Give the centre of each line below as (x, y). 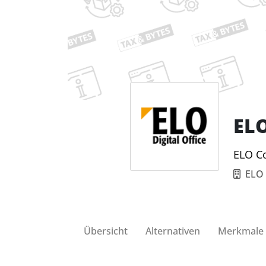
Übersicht (106, 231)
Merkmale (241, 231)
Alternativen (173, 231)
